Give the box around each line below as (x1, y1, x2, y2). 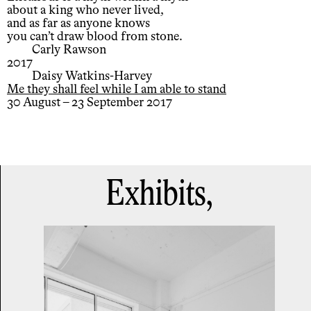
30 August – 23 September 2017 (7, 96, 172, 110)
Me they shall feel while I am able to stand (7, 83, 226, 96)
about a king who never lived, (7, 4, 164, 17)
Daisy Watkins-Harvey (32, 70, 152, 83)
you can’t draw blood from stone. (7, 31, 183, 44)
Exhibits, (106, 178, 213, 213)
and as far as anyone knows (7, 17, 150, 31)
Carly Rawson (32, 44, 106, 57)
